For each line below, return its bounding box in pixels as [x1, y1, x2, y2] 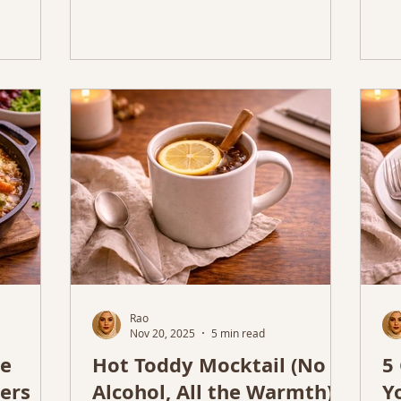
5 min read [211, 326, 265, 340]
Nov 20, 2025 [130, 326, 195, 340]
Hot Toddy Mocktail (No [92, 351, 326, 379]
